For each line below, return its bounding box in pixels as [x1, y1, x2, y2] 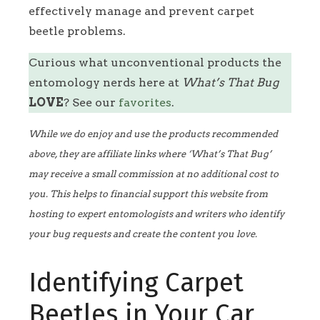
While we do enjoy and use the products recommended [29, 129, 278, 140]
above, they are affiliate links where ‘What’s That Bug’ [29, 149, 271, 160]
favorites [119, 96, 171, 110]
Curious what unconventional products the [29, 56, 281, 70]
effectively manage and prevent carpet [29, 4, 254, 19]
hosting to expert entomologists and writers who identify [29, 209, 284, 220]
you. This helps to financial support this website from [29, 189, 268, 200]
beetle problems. [29, 24, 126, 39]
